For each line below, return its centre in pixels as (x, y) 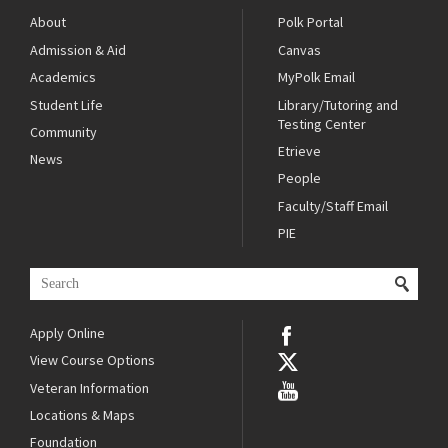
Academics (63, 77)
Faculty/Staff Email (333, 205)
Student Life (66, 104)
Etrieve (300, 150)
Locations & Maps (82, 415)
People (300, 178)
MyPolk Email (317, 77)
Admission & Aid (78, 49)
